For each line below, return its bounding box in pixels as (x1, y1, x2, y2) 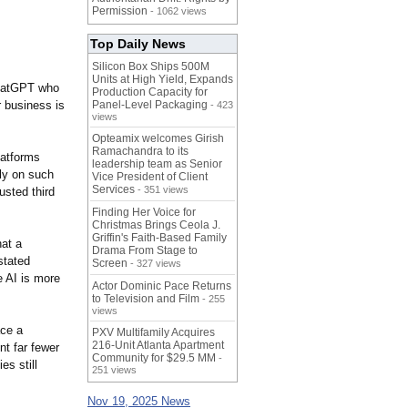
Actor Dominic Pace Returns (92, 280, 231, 293)
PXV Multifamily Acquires (92, 326, 215, 340)
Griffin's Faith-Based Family (92, 231, 227, 245)
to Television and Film (92, 292, 199, 306)
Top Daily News (90, 36, 186, 52)
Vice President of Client (92, 170, 208, 184)
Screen (92, 257, 127, 270)
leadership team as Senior (92, 158, 222, 171)
